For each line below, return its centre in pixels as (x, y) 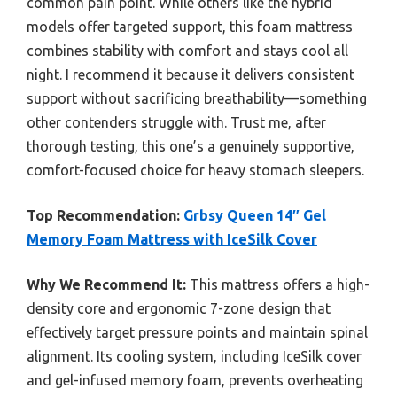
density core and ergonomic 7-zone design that (179, 309)
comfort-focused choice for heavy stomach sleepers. (195, 171)
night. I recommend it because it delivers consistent (191, 75)
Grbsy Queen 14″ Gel (255, 216)
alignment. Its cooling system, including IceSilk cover (194, 357)
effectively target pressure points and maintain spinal (197, 333)
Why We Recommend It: (106, 285)
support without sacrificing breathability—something (197, 99)
